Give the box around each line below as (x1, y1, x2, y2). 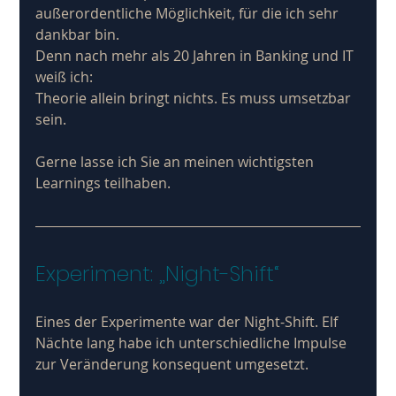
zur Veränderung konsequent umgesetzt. (35, 354, 313, 374)
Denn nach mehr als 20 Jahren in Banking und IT (35, 45, 358, 65)
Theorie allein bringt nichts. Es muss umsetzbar (35, 88, 355, 108)
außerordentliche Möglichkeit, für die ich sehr (35, 3, 343, 23)
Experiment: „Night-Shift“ (35, 258, 280, 288)
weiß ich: (35, 66, 97, 87)
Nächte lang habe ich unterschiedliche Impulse (35, 332, 351, 353)
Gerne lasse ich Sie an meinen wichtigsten (35, 151, 318, 171)
